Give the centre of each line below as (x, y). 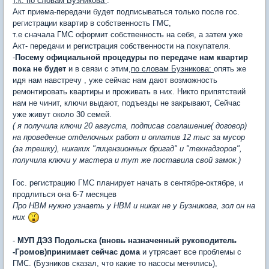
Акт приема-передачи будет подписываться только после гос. (126, 11)
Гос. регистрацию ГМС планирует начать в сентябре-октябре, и (128, 183)
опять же (230, 68)
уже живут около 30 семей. (62, 114)
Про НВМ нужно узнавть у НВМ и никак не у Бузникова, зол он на (134, 205)
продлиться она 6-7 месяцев (65, 194)
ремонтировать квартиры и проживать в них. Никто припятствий (129, 91)
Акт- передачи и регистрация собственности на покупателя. (122, 46)
